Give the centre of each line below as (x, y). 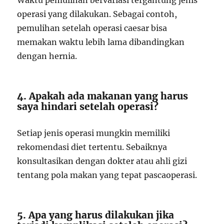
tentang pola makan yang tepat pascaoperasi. (107, 175)
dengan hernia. (47, 56)
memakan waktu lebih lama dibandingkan (101, 42)
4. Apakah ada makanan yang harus (103, 96)
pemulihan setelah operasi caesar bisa (92, 28)
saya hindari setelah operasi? (88, 106)
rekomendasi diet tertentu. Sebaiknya (92, 147)
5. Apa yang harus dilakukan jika (96, 215)
